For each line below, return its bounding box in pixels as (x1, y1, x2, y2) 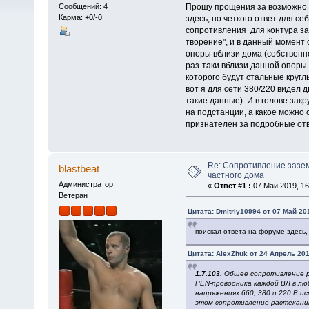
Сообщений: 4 (58, 2, 108, 11)
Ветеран (58, 190, 88, 199)
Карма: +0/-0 (58, 13, 102, 22)
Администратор (58, 179, 113, 188)
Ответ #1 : (213, 181, 251, 190)
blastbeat (59, 162, 100, 175)
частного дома (207, 170, 264, 180)
